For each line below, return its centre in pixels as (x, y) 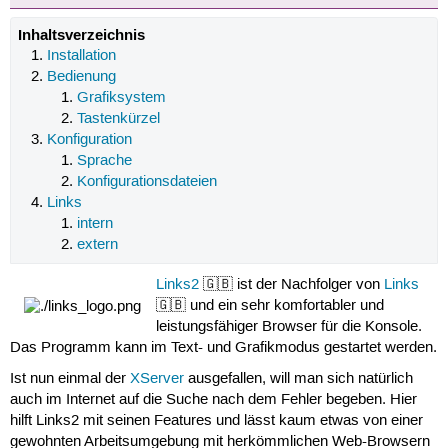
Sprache (104, 161)
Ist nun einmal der (69, 379)
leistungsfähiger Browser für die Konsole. (289, 326)
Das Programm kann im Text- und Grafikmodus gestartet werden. (223, 347)
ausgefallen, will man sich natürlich (298, 379)
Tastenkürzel (118, 119)
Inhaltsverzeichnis (81, 35)
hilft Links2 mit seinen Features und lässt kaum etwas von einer (216, 421)
